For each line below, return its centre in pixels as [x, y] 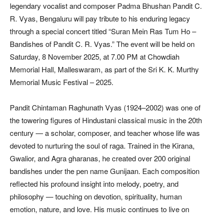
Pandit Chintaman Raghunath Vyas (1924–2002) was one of [105, 107]
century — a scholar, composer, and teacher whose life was [105, 132]
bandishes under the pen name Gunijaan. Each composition [105, 171]
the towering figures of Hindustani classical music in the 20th [106, 120]
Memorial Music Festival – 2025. [62, 82]
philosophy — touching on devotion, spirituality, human [96, 196]
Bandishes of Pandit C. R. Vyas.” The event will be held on [102, 44]
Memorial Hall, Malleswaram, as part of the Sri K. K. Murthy [104, 69]
